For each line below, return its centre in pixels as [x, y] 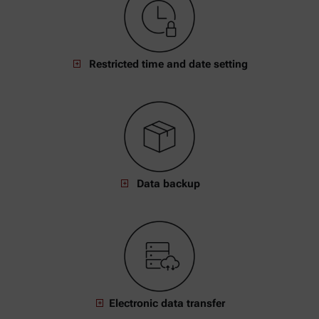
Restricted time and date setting [167, 64]
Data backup [167, 184]
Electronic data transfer [167, 304]
